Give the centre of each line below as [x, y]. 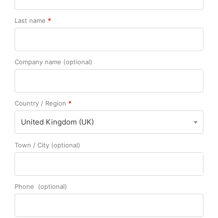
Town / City [33, 145]
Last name [31, 20]
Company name [39, 62]
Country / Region [41, 103]
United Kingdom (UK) [57, 122]
